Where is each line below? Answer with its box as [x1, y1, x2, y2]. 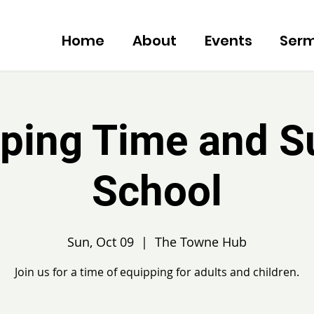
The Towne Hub [155, 233, 247, 250]
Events [205, 31, 252, 51]
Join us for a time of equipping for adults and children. [15, 264, 299, 280]
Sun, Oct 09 [67, 233, 134, 250]
